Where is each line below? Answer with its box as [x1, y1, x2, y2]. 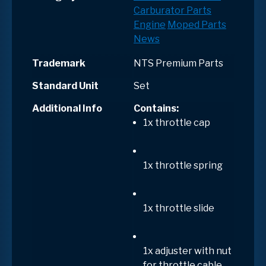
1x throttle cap [143, 116, 210, 128]
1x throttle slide [143, 202, 214, 214]
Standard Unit [32, 80, 99, 91]
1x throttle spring [143, 159, 223, 171]
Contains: [134, 102, 179, 114]
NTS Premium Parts [134, 57, 223, 69]
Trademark [32, 57, 85, 69]
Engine [134, 18, 166, 30]
